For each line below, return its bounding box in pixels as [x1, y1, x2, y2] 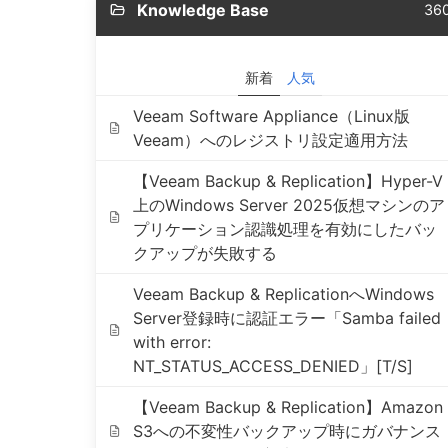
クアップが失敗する [132, 243, 277, 263]
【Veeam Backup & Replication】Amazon [132, 397, 443, 417]
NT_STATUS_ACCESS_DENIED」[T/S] [132, 356, 413, 376]
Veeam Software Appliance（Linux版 [132, 106, 410, 126]
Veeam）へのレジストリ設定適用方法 [132, 130, 408, 150]
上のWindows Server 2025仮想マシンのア [132, 195, 445, 215]
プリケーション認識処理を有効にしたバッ [132, 219, 437, 239]
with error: [132, 332, 211, 352]
